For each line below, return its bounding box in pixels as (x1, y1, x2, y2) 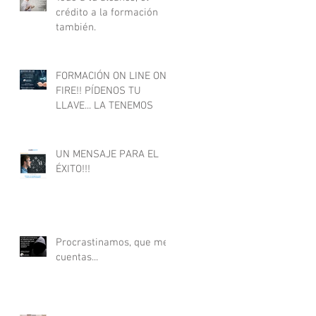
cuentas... (56, 250, 98, 264)
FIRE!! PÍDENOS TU (56, 84, 141, 97)
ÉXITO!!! (56, 162, 90, 176)
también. (56, 20, 96, 34)
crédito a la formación (56, 6, 158, 19)
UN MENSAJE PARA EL (56, 147, 159, 161)
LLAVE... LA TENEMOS (56, 99, 153, 112)
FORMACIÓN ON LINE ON (56, 69, 166, 83)
